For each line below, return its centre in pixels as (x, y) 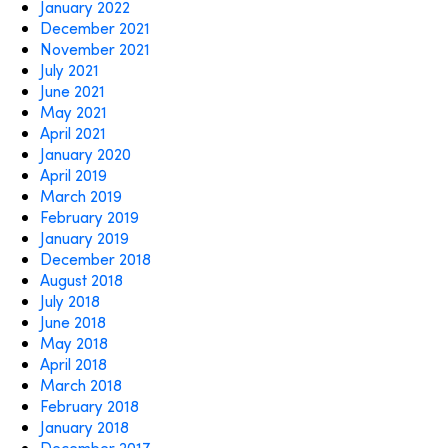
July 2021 (69, 69)
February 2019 (89, 216)
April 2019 (73, 174)
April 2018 (73, 363)
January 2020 (85, 153)
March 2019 (81, 195)
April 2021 (73, 132)
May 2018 (74, 342)
